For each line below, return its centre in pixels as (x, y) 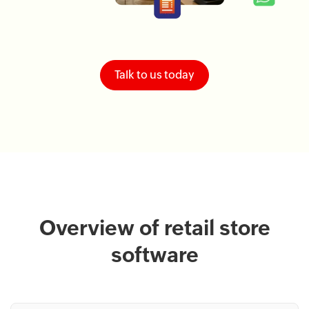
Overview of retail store (154, 228)
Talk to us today (154, 75)
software (154, 255)
